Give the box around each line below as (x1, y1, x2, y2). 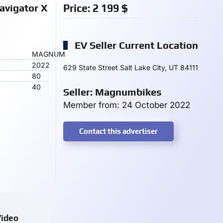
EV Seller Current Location (72, 39, 198, 51)
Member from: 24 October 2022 (63, 100, 190, 110)
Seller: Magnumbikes (63, 86, 162, 98)
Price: (63, 2, 93, 14)
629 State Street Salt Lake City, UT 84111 (63, 63, 198, 72)
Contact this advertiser (79, 127, 158, 135)
